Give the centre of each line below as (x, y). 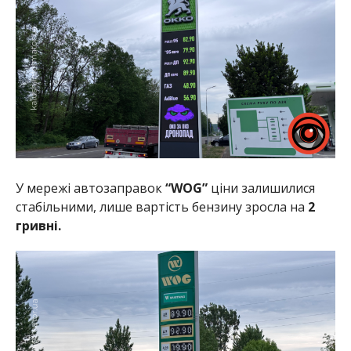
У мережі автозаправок (90, 188)
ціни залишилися (262, 188)
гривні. (38, 225)
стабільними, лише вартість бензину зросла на (160, 206)
